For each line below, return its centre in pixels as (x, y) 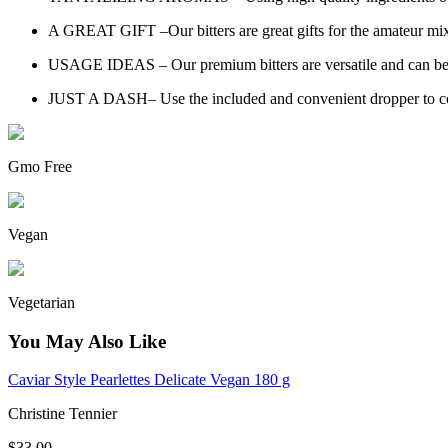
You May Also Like (87, 341)
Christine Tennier (62, 414)
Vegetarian (41, 302)
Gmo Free (40, 166)
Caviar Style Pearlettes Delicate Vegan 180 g (149, 380)
